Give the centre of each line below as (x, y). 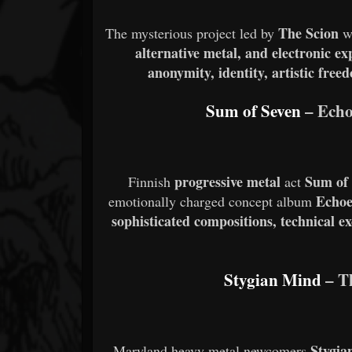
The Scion (309, 33)
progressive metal (228, 182)
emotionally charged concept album (212, 202)
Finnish (152, 182)
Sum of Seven (254, 111)
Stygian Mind (272, 279)
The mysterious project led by (192, 33)
